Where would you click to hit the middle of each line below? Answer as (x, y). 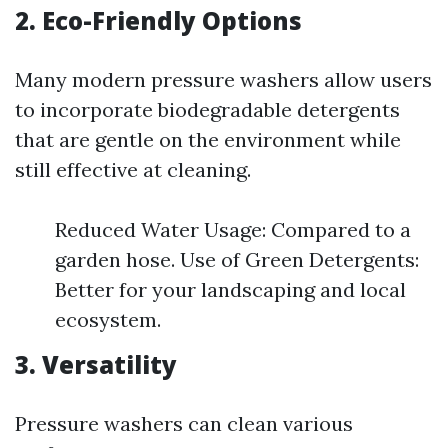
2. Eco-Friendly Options (158, 20)
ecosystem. (108, 319)
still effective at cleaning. (133, 169)
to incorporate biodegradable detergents (207, 109)
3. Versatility (96, 364)
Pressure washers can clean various (184, 423)
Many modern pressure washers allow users (223, 79)
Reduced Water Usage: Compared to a (233, 229)
